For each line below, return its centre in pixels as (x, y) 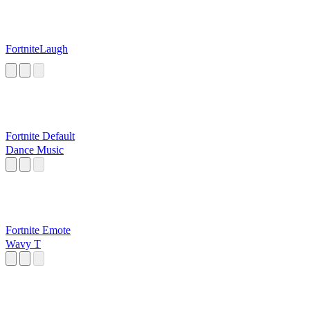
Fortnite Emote (38, 230)
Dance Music (35, 150)
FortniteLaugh (37, 49)
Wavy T (23, 244)
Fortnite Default (40, 136)
